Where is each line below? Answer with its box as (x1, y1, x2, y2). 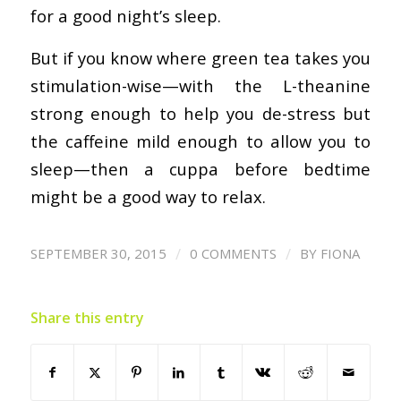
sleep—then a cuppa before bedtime (30, 157, 371, 180)
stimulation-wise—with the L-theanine (30, 73, 371, 97)
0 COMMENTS (189, 244, 277, 263)
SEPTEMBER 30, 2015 (30, 244, 166, 263)
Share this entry (30, 308, 144, 328)
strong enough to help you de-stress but (30, 101, 371, 124)
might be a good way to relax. (30, 184, 266, 208)
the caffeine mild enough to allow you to (30, 129, 371, 152)
